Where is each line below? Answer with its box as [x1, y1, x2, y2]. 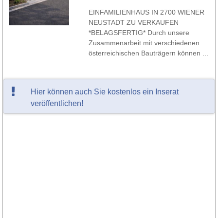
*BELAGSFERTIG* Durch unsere [88, 29, 189, 36]
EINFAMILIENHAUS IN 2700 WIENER [88, 8, 204, 16]
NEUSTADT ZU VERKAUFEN [88, 18, 179, 26]
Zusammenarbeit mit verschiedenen [88, 39, 200, 47]
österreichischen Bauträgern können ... [88, 49, 208, 57]
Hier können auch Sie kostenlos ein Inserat [31, 88, 179, 96]
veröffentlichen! [31, 99, 83, 108]
